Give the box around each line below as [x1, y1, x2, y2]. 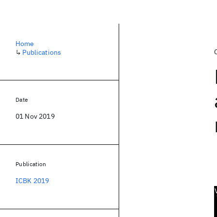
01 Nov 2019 [15, 112, 55, 121]
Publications [22, 48, 62, 57]
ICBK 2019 [15, 176, 49, 185]
